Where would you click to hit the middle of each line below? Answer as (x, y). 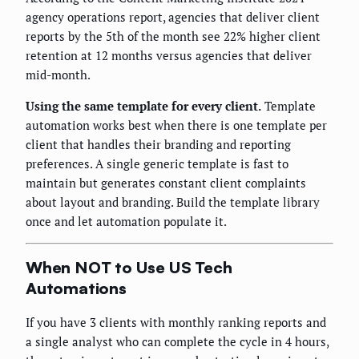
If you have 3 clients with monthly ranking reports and (176, 322)
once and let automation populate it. (126, 221)
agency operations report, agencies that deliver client (173, 16)
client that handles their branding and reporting (158, 144)
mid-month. (58, 74)
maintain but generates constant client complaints (166, 182)
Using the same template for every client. (143, 105)
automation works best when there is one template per (176, 125)
